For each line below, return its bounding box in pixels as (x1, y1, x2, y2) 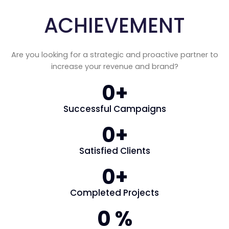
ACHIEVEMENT (44, 11, 185, 40)
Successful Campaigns (63, 102, 166, 115)
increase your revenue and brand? (51, 61, 178, 72)
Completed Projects (70, 186, 159, 199)
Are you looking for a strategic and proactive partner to (11, 49, 218, 60)
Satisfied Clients (79, 144, 150, 157)
